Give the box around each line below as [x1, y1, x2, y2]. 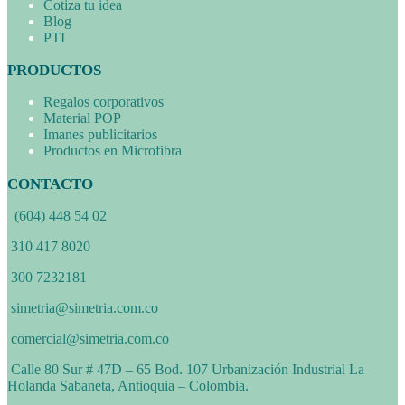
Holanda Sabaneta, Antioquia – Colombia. [7, 377, 249, 393]
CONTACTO [7, 174, 93, 193]
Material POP [43, 110, 121, 127]
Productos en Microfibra [43, 143, 182, 159]
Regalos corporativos [43, 94, 164, 110]
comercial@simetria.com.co [11, 330, 169, 346]
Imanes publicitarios [43, 127, 157, 143]
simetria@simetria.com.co [11, 299, 158, 316]
